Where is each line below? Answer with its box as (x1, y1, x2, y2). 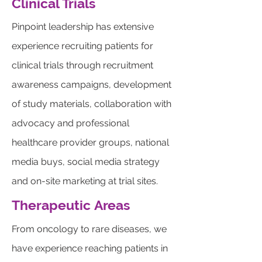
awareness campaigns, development (12, 79, 171, 90)
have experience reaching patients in (12, 243, 168, 254)
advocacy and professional (12, 118, 129, 129)
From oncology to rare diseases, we (12, 223, 167, 235)
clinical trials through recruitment (12, 60, 153, 71)
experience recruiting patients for (12, 40, 153, 51)
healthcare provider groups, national (12, 137, 169, 148)
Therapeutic (12, 197, 91, 213)
